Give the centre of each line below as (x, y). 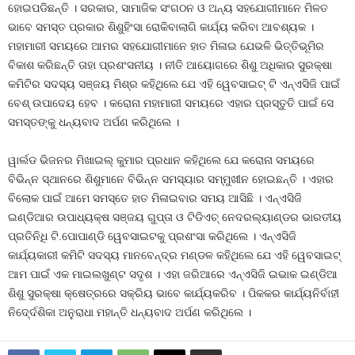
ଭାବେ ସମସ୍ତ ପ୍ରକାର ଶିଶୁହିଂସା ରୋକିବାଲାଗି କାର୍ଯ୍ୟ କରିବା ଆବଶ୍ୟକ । (161, 27)
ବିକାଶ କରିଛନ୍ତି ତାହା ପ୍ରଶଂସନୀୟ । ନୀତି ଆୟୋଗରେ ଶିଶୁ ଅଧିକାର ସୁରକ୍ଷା (170, 65)
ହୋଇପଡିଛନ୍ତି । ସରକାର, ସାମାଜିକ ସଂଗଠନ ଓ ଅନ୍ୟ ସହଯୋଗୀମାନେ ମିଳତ (168, 8)
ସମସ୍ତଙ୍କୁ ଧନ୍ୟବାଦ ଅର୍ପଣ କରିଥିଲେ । (94, 122)
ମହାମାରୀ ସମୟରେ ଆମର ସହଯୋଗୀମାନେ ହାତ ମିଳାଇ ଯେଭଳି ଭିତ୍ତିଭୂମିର (166, 46)
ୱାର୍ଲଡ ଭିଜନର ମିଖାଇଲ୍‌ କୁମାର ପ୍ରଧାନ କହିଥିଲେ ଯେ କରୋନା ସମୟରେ (161, 160)
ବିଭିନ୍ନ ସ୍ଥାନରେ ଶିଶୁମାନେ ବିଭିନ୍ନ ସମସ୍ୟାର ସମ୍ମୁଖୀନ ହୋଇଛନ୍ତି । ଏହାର (171, 179)
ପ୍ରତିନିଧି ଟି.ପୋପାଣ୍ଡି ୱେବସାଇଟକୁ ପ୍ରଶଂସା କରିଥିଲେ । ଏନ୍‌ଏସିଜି (152, 237)
